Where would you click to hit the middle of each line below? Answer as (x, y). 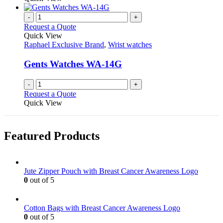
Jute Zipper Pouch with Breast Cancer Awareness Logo (111, 171)
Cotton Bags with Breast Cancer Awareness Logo (102, 208)
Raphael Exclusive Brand (64, 45)
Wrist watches (130, 45)
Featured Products (52, 136)
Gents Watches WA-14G (73, 64)
